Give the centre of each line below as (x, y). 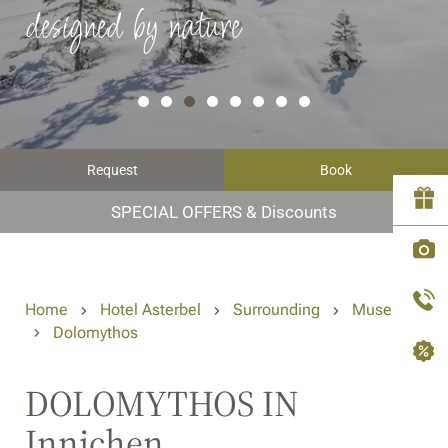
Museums (387, 309)
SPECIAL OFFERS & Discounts (224, 212)
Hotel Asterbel (150, 309)
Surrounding (276, 309)
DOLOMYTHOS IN (162, 404)
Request (112, 170)
